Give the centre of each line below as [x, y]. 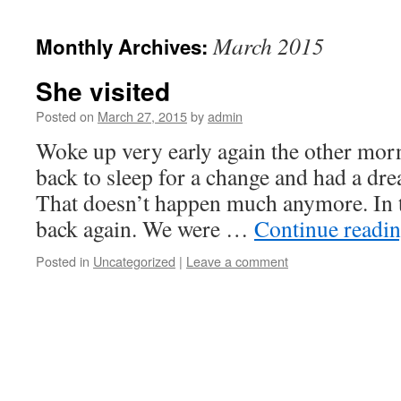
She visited [103, 91]
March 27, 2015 [142, 116]
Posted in [63, 261]
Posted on [65, 116]
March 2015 [269, 46]
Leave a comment [237, 261]
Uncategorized [134, 261]
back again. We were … [145, 228]
